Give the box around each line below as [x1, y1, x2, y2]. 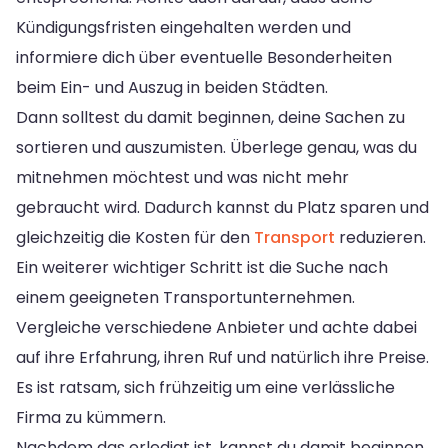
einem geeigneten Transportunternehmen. [16, 285, 355, 309]
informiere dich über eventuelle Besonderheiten [16, 45, 392, 69]
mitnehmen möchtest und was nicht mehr [16, 165, 349, 189]
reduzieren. [335, 225, 426, 249]
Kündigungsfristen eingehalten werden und [16, 15, 351, 39]
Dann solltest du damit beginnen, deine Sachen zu [16, 105, 405, 129]
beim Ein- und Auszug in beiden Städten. [16, 75, 328, 99]
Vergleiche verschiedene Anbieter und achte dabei [16, 315, 417, 339]
